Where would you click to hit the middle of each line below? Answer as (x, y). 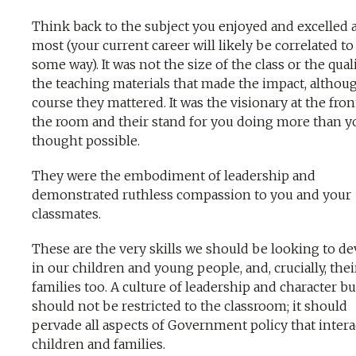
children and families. (99, 344)
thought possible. (86, 141)
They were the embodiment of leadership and (174, 176)
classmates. (66, 214)
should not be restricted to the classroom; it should (190, 306)
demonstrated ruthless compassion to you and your (192, 195)
